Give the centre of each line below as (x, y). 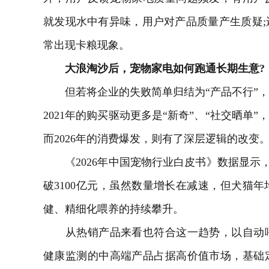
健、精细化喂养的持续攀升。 (113, 209)
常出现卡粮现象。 (86, 45)
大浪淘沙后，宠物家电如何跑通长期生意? (154, 69)
